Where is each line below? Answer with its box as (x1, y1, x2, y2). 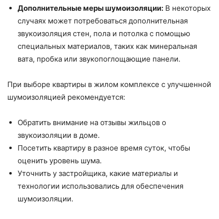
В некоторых (163, 3, 211, 13)
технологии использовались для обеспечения (18, 181, 183, 191)
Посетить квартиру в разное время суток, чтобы (18, 143, 190, 153)
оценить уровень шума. (18, 156, 102, 166)
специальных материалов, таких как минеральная (18, 42, 197, 51)
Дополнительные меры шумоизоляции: (18, 3, 163, 13)
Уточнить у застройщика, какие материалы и (18, 169, 178, 178)
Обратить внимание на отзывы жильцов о (18, 118, 166, 128)
